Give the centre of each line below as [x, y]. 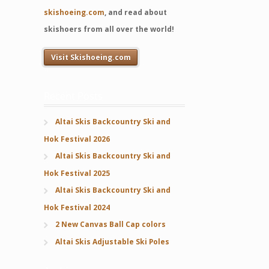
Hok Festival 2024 [77, 207]
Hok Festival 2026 [77, 139]
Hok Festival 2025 [77, 173]
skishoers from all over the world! [109, 29]
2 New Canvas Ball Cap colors [110, 224]
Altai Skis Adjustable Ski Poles [112, 241]
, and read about [136, 12]
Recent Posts [74, 96]
